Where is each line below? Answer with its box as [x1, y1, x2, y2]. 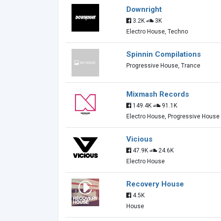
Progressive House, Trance [126, 62, 200, 69]
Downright [126, 5, 162, 14]
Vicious [126, 135, 152, 144]
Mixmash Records [126, 90, 189, 99]
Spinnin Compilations [126, 50, 201, 59]
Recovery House [126, 180, 184, 188]
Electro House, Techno [126, 28, 188, 35]
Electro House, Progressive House [126, 113, 220, 120]
